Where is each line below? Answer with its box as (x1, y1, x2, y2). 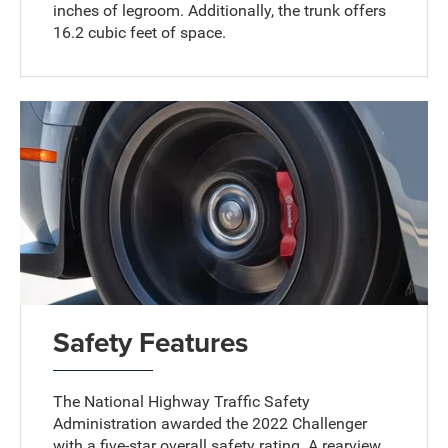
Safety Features (53, 322, 249, 363)
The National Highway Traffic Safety (53, 392, 311, 412)
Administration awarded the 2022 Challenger (53, 414, 368, 434)
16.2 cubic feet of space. (53, 22, 227, 42)
